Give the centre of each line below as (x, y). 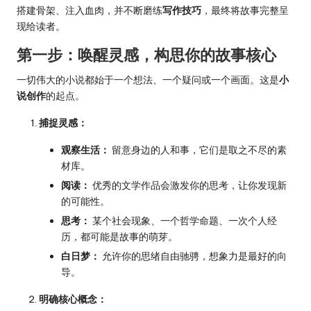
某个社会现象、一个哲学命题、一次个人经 (184, 221)
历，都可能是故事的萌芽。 (119, 237)
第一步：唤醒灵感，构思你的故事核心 (146, 54)
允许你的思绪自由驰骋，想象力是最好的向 (193, 257)
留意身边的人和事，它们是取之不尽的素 (198, 150)
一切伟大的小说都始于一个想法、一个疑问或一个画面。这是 (148, 79)
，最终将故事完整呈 (245, 10)
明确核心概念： (73, 300)
